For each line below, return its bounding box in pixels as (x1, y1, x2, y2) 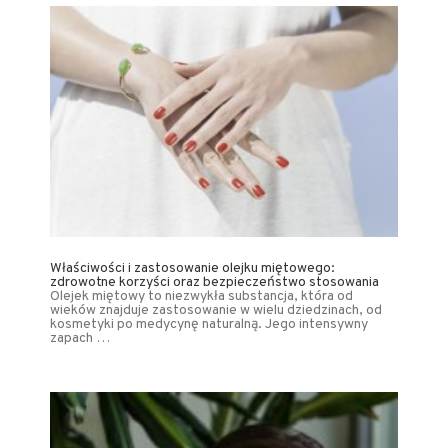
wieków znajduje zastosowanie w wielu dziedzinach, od (50, 301, 382, 319)
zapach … (50, 329, 110, 347)
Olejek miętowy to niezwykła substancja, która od (50, 287, 353, 305)
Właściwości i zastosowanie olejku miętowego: (50, 259, 335, 277)
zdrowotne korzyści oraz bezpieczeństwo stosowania (50, 273, 379, 291)
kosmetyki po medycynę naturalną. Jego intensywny (50, 315, 368, 333)
